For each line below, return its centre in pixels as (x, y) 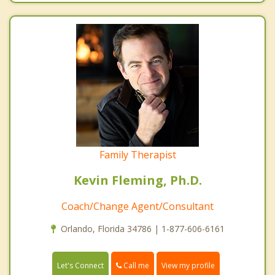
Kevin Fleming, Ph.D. (137, 180)
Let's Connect (80, 265)
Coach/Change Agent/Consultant (137, 206)
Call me (135, 265)
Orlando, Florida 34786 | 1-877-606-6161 (142, 228)
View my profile (188, 265)
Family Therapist (137, 154)
